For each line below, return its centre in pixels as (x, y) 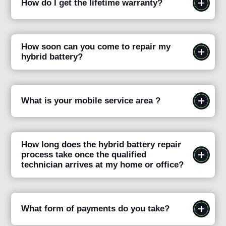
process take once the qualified (84, 155)
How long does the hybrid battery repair (101, 145)
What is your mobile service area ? (91, 101)
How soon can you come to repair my (96, 47)
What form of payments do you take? (96, 209)
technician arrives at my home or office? (103, 165)
